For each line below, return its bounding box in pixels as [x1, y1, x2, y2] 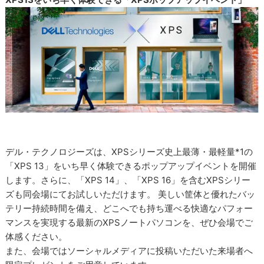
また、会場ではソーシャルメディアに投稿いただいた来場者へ [5, 245, 253, 256]
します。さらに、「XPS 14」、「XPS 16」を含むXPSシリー [5, 174, 251, 186]
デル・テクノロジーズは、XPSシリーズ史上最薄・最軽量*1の [5, 146, 253, 157]
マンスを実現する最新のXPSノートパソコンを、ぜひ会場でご [5, 216, 253, 228]
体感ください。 [5, 230, 68, 242]
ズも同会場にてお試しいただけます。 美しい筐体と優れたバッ [5, 188, 256, 200]
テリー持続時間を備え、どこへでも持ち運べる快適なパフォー [5, 202, 253, 214]
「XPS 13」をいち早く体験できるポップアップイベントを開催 [5, 160, 257, 171]
